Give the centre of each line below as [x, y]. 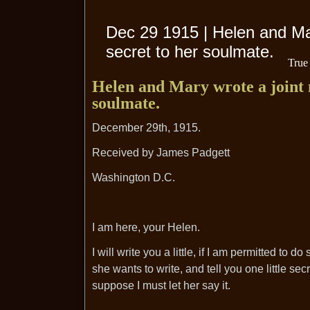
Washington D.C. [134, 177]
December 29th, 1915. [146, 128]
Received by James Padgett [161, 153]
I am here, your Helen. [146, 227]
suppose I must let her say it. [161, 285]
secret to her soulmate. [190, 52]
